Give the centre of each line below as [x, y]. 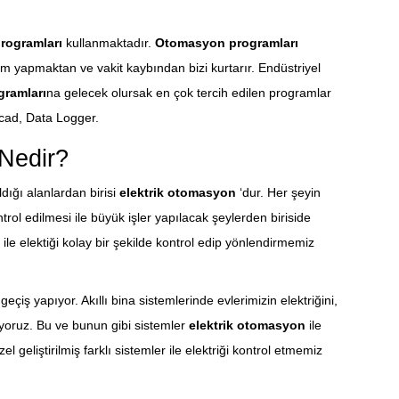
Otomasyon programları [226, 43]
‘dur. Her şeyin [278, 193]
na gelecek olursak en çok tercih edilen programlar [188, 93]
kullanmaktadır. [110, 43]
